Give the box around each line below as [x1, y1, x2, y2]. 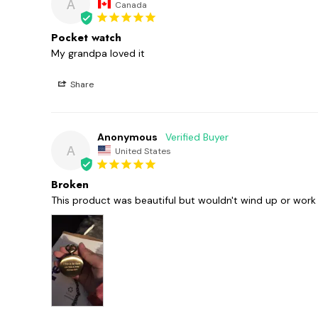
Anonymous [97, 131, 158, 144]
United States [115, 145, 171, 157]
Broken [51, 176, 89, 192]
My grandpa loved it [51, 47, 145, 60]
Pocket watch [51, 30, 121, 46]
